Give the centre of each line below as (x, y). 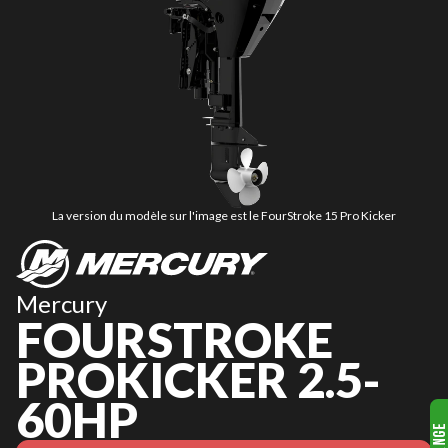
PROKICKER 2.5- (198, 380)
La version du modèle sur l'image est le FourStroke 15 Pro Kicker (224, 216)
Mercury (61, 304)
